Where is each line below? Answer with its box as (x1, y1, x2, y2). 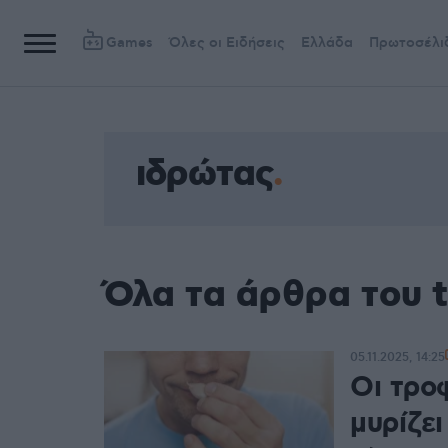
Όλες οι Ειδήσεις (169, 34, 285, 52)
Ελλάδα (301, 34, 353, 52)
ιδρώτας (136, 151, 273, 199)
